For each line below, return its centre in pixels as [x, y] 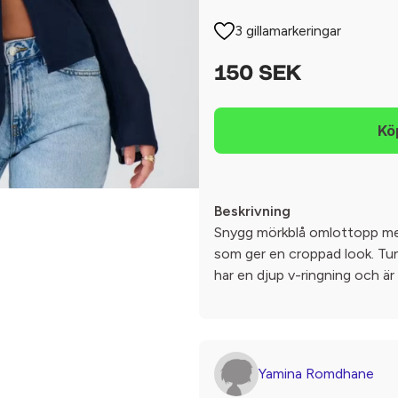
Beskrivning [252, 211]
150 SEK [258, 75]
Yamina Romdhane [316, 374]
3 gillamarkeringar [288, 31]
